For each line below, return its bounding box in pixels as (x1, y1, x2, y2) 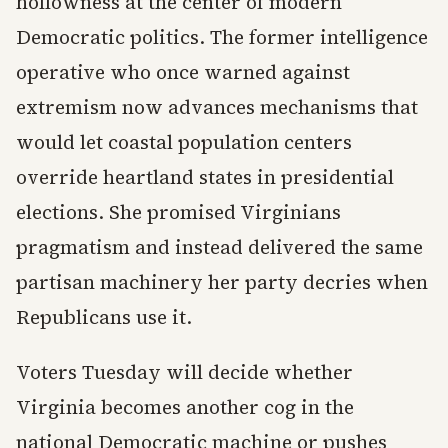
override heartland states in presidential (16, 164, 394, 191)
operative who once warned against (16, 59, 350, 86)
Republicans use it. (16, 304, 192, 331)
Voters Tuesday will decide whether (16, 359, 353, 386)
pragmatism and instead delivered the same (16, 234, 423, 261)
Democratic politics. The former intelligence (16, 24, 428, 51)
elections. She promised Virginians (16, 199, 341, 226)
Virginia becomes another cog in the (16, 394, 354, 421)
